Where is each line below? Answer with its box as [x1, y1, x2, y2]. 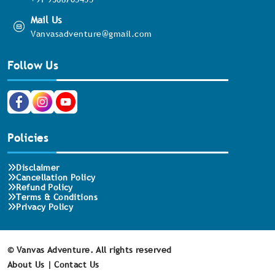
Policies [7, 130, 48, 145]
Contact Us [54, 258, 99, 270]
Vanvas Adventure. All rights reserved [16, 244, 172, 255]
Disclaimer [16, 161, 60, 173]
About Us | [7, 258, 52, 270]
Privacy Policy [16, 201, 74, 212]
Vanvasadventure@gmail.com [31, 28, 152, 39]
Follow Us [7, 58, 58, 72]
